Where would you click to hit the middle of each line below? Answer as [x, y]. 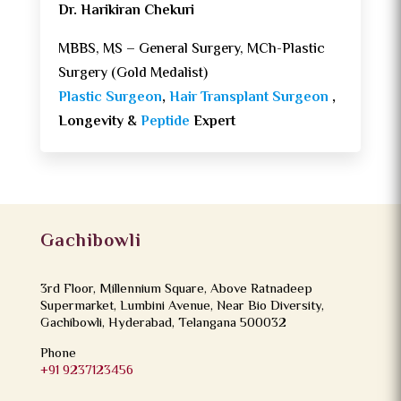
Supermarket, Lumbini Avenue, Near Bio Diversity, [182, 307]
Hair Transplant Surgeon [248, 98]
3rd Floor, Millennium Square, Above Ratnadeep [176, 290]
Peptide [166, 123]
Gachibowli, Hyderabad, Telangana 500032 [163, 324]
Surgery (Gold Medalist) [132, 74]
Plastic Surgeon [110, 98]
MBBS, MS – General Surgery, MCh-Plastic [191, 50]
